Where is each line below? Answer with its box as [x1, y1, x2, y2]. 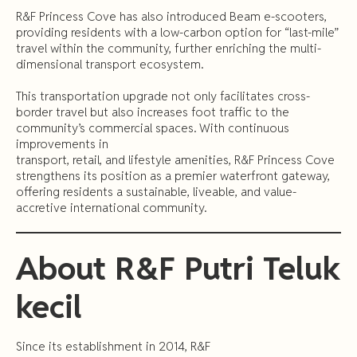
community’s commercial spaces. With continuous [16, 120, 289, 135]
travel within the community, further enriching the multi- [16, 41, 321, 56]
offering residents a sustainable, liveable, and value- [16, 184, 296, 199]
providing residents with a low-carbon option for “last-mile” [16, 25, 339, 40]
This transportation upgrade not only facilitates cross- [16, 88, 310, 104]
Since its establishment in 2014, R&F [16, 339, 210, 354]
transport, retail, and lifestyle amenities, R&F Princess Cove [16, 152, 338, 167]
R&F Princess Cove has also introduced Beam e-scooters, [16, 9, 327, 24]
